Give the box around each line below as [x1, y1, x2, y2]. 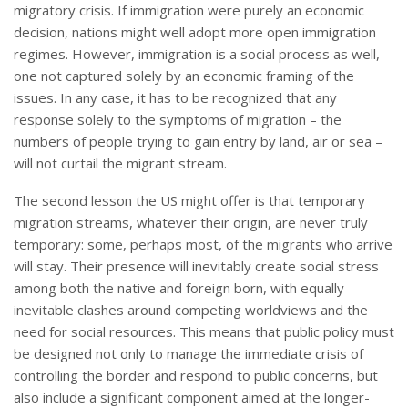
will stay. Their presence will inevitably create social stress [14, 257, 379, 276]
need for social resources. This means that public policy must [14, 322, 394, 342]
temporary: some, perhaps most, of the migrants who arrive [14, 235, 393, 254]
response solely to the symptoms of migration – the [14, 110, 342, 129]
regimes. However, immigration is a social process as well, [14, 45, 380, 64]
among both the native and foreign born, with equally [14, 279, 344, 298]
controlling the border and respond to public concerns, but [14, 366, 378, 385]
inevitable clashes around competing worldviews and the [14, 301, 368, 320]
